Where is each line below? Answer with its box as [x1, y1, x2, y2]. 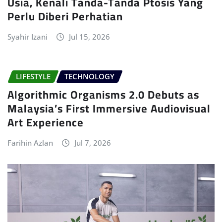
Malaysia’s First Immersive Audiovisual [7, 98, 211, 119]
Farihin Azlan [7, 138, 53, 148]
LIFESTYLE [16, 71, 51, 82]
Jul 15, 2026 [68, 32, 110, 42]
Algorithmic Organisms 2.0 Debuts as [7, 84, 199, 106]
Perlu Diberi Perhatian [7, 6, 123, 27]
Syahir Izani [7, 32, 48, 42]
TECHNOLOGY [64, 71, 114, 82]
